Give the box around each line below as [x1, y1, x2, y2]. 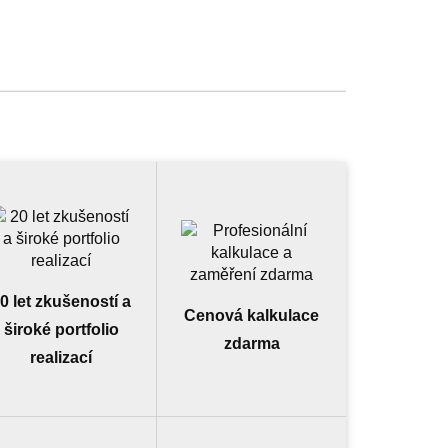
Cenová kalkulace [184, 307, 319, 324]
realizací [30, 349, 92, 366]
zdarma [223, 335, 280, 352]
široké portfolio [3, 321, 119, 338]
